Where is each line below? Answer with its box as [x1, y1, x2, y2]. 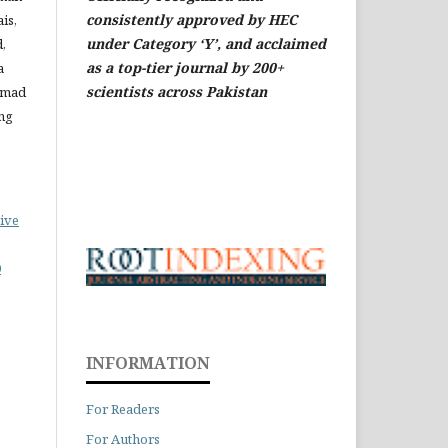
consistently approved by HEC [86, 9, 297, 29]
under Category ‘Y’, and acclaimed [86, 33, 326, 53]
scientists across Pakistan [86, 81, 267, 101]
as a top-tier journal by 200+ [86, 57, 284, 77]
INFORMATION [86, 352, 210, 375]
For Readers [86, 400, 160, 419]
